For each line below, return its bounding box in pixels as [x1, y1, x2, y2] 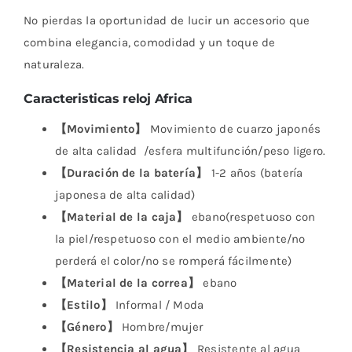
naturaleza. [23, 57, 85, 72]
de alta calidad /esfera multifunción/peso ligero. [54, 144, 326, 159]
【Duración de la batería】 [54, 166, 208, 181]
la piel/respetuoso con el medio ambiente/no [54, 232, 306, 247]
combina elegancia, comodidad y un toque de [23, 35, 276, 50]
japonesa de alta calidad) [54, 188, 196, 203]
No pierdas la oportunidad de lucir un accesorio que [23, 13, 310, 28]
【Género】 [54, 320, 119, 335]
